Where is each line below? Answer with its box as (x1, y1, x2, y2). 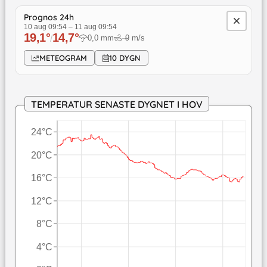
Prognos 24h (23, 12, 74, 23)
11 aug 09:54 (74, 23, 117, 32)
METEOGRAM (39, 53, 87, 63)
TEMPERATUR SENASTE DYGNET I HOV (30, 98, 203, 111)
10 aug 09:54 (23, 23, 67, 32)
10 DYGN (109, 53, 141, 63)
